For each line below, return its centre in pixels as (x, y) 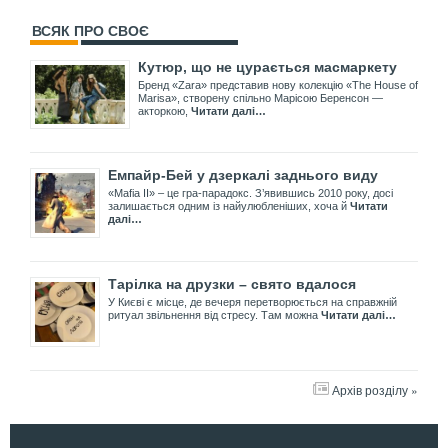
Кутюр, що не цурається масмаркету (267, 66)
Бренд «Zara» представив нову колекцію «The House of (278, 84)
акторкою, (164, 110)
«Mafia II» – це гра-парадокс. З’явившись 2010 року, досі (250, 193)
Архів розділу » (375, 390)
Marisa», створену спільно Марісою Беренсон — (260, 97)
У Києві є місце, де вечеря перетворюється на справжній (252, 302)
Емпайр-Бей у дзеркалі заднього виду (243, 175)
